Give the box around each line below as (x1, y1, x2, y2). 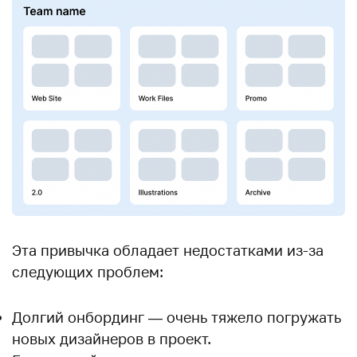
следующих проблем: (12, 262, 163, 280)
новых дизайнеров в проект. (12, 329, 211, 347)
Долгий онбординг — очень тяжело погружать (12, 308, 341, 326)
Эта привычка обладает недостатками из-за (12, 241, 324, 259)
